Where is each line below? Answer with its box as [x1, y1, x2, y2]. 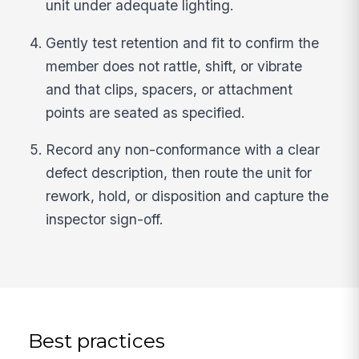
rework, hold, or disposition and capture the [46, 188, 329, 205]
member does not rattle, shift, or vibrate [46, 57, 303, 75]
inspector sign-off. [46, 211, 164, 228]
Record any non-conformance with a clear [46, 141, 321, 159]
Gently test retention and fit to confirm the [46, 34, 320, 51]
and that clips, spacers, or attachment [46, 80, 293, 98]
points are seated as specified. [46, 103, 246, 121]
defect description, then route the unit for [46, 164, 313, 182]
